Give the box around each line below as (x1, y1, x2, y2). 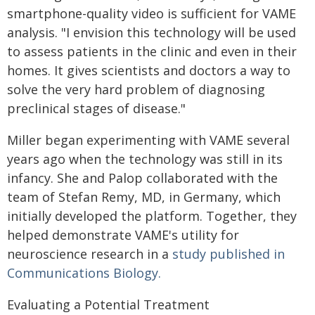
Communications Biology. (7, 264, 161, 281)
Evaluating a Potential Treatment (7, 296, 210, 313)
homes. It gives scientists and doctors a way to (7, 62, 290, 79)
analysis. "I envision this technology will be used (7, 24, 296, 41)
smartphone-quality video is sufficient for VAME (7, 5, 296, 22)
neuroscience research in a (7, 245, 172, 262)
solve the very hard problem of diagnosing (7, 81, 265, 98)
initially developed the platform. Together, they (7, 207, 297, 224)
